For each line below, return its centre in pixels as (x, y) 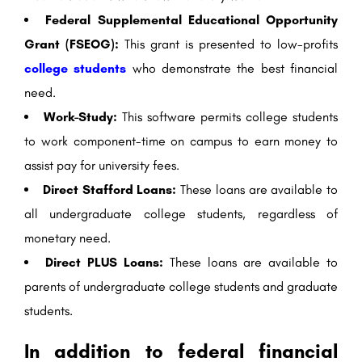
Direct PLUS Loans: (104, 263)
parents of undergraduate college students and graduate (181, 287)
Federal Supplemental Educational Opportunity (192, 20)
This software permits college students (230, 117)
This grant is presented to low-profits (231, 44)
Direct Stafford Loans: (109, 190)
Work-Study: (83, 117)
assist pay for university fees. (102, 166)
